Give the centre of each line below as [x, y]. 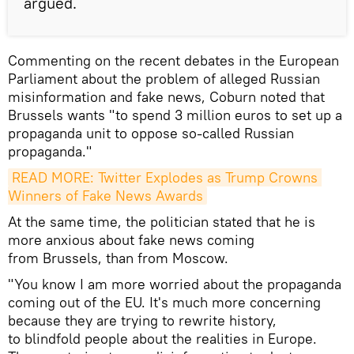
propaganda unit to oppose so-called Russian [151, 134]
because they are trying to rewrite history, [142, 321]
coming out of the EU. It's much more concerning [164, 303]
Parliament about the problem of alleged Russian [164, 79]
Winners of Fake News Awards [105, 196]
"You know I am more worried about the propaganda [175, 284]
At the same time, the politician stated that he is [162, 222]
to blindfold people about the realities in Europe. [162, 339]
